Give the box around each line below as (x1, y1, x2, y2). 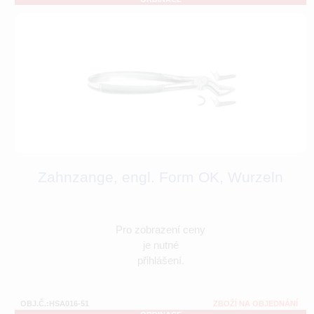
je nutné (142, 239, 179, 252)
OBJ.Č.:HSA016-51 (20, 299, 89, 308)
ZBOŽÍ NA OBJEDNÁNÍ (213, 299, 298, 308)
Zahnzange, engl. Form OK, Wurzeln (38, 169, 283, 186)
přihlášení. (137, 254, 184, 267)
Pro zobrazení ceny (116, 224, 205, 236)
